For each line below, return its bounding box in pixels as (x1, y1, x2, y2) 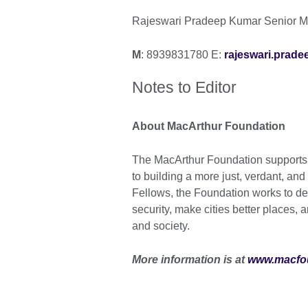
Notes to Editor (132, 78, 236, 97)
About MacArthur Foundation (132, 120, 285, 133)
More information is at (132, 254, 247, 266)
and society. (132, 220, 190, 232)
